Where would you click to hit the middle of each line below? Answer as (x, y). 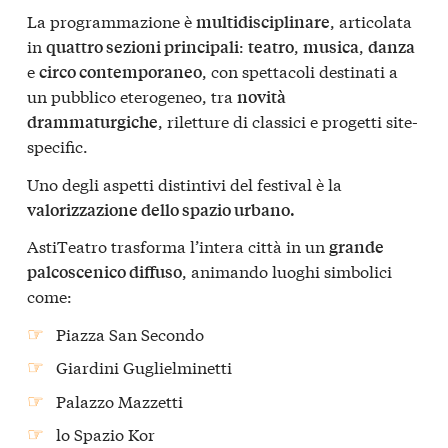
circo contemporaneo (120, 72)
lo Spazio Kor (106, 433)
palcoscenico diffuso (104, 272)
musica (331, 47)
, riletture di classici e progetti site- (288, 121)
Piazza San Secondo (130, 333)
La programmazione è (111, 21)
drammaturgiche (92, 122)
